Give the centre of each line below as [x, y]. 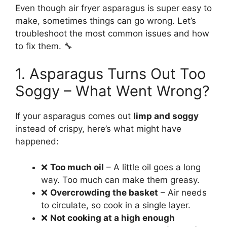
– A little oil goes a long [152, 167]
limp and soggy [166, 116]
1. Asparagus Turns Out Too [110, 74]
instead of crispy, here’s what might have [98, 129]
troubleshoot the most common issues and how [112, 33]
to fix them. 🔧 [44, 46]
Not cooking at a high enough [112, 218]
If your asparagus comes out [74, 116]
